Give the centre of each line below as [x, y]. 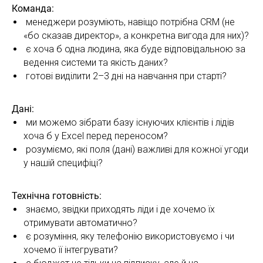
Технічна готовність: [57, 195]
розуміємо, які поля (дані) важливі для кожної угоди [136, 149]
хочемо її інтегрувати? [71, 249]
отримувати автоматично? [80, 222]
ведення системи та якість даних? [96, 62]
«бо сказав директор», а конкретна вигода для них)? [136, 35]
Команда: [33, 8]
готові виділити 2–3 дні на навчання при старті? [125, 76]
